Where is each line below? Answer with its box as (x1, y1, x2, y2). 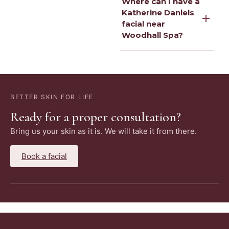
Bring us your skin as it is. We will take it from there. (10, 126, 197, 136)
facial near (122, 18, 165, 29)
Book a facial (21, 151, 67, 162)
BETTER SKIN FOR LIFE (10, 93, 94, 101)
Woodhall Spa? (122, 30, 183, 40)
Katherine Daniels (122, 7, 194, 17)
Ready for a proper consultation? (10, 109, 181, 125)
